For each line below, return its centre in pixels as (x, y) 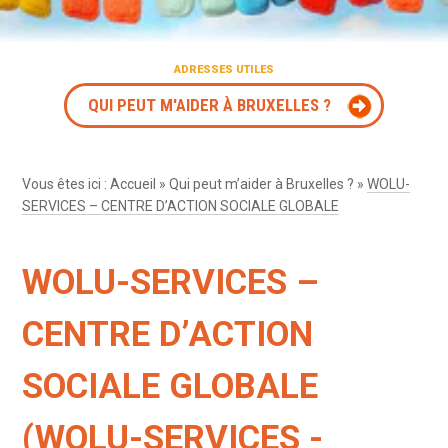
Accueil (133, 183)
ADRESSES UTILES (224, 69)
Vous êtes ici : (66, 183)
